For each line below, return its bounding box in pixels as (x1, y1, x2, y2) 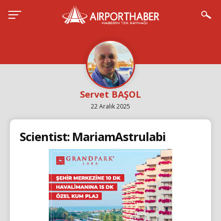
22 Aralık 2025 (91, 102, 130, 110)
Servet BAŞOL (80, 88, 141, 100)
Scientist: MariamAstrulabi (20, 128, 166, 145)
